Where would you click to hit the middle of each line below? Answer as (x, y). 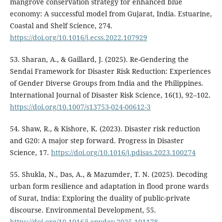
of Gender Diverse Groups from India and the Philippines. (106, 83)
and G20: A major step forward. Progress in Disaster (97, 140)
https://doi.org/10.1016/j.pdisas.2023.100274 (123, 152)
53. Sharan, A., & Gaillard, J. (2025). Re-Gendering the (99, 59)
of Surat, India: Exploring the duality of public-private (100, 198)
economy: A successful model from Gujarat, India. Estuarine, (111, 13)
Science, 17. (30, 152)
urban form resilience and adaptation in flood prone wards (109, 186)
